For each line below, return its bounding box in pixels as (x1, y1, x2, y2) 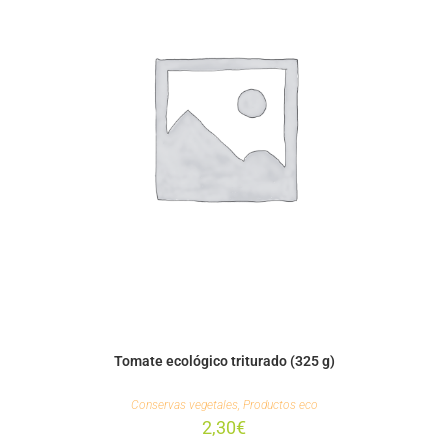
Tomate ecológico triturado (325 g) (113, 353, 335, 370)
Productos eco (242, 398, 318, 413)
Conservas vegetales (130, 398, 238, 413)
